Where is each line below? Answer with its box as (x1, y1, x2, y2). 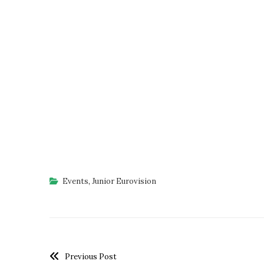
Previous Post (64, 251, 117, 262)
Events (62, 176, 88, 186)
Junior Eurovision (91, 176, 156, 186)
